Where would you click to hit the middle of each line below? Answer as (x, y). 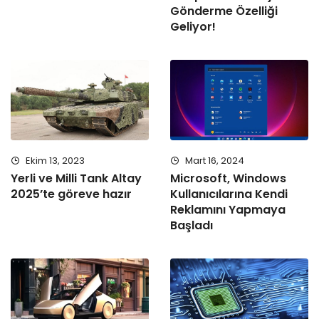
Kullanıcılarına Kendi (229, 194)
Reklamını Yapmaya (228, 210)
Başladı (192, 226)
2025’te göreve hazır (71, 194)
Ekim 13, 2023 (54, 161)
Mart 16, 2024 (214, 161)
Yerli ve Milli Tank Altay (76, 179)
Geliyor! (193, 27)
